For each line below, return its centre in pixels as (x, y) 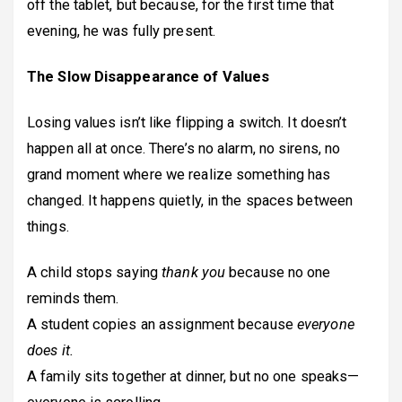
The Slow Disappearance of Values (149, 76)
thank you (194, 272)
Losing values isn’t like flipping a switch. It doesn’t (187, 122)
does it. (50, 350)
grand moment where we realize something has (179, 174)
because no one (278, 272)
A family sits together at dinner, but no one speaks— (193, 376)
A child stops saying (95, 272)
